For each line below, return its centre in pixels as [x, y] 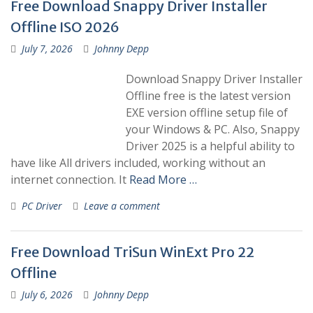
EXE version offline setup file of [207, 112]
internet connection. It [70, 180]
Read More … [163, 180]
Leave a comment [122, 206]
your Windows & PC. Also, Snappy [213, 129]
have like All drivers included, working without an [138, 163]
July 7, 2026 [47, 49]
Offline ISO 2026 [65, 27]
